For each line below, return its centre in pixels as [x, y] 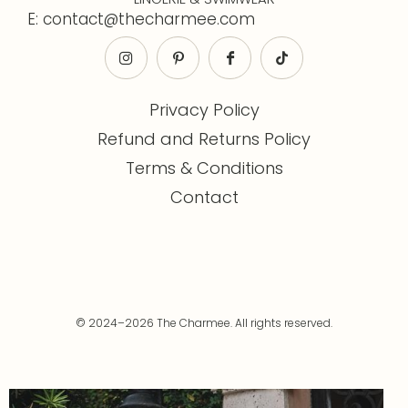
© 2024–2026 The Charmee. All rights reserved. [204, 322]
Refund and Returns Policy [204, 138]
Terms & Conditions [204, 168]
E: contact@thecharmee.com [141, 19]
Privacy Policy [204, 109]
